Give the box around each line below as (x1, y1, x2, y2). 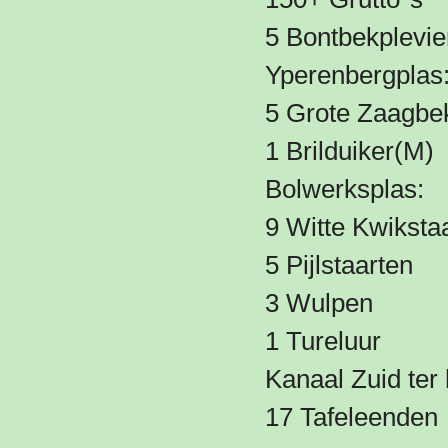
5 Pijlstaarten (265, 250, 413, 279)
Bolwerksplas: (265, 174, 424, 203)
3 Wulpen (265, 288, 373, 317)
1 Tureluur (265, 326, 381, 355)
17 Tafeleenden (265, 402, 438, 431)
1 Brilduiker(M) (265, 136, 434, 165)
